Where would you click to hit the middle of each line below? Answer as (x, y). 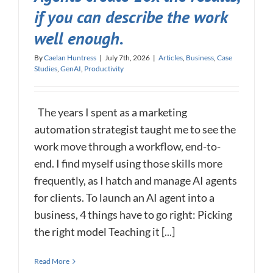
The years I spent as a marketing (111, 112)
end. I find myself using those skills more (128, 164)
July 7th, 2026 (127, 58)
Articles (171, 58)
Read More (52, 261)
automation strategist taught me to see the (135, 129)
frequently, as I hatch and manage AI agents (136, 181)
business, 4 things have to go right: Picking (133, 215)
